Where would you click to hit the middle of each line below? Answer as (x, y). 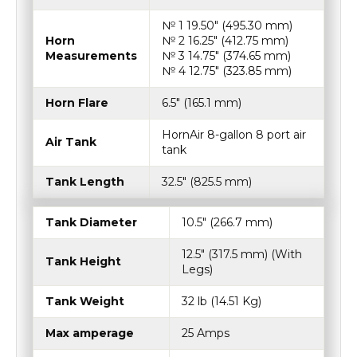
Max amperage (90, 333)
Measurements (91, 56)
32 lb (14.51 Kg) (222, 301)
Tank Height (83, 261)
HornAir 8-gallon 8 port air (234, 135)
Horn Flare (77, 103)
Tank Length (85, 182)
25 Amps (206, 333)
